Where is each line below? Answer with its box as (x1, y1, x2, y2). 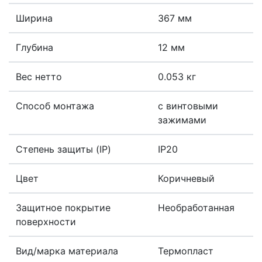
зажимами (158, 114, 206, 126)
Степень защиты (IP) (16, 143, 111, 156)
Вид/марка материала (16, 245, 118, 257)
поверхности (16, 216, 76, 228)
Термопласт (158, 245, 213, 257)
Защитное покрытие (16, 202, 111, 214)
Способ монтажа (16, 100, 94, 112)
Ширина (16, 12, 53, 25)
